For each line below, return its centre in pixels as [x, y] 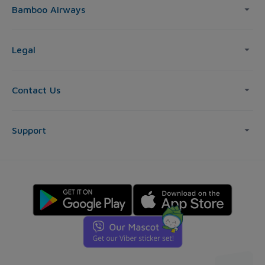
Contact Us [36, 90]
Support [29, 130]
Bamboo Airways [49, 10]
